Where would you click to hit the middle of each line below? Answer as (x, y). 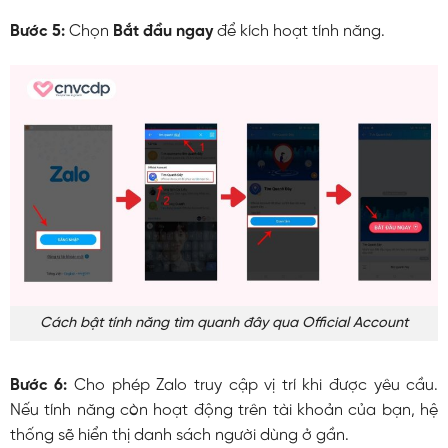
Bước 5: (37, 32)
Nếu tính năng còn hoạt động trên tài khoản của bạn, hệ (224, 410)
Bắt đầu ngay (162, 32)
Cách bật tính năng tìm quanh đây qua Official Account (224, 322)
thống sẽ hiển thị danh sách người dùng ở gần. (179, 435)
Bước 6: (38, 385)
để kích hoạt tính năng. (298, 32)
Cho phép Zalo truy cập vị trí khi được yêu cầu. (253, 385)
